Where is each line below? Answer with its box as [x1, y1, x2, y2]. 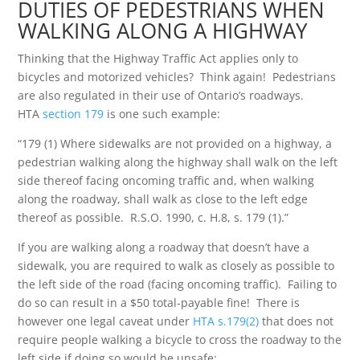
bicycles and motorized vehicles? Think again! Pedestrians [18, 69, 337, 84]
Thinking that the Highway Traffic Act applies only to [18, 51, 299, 66]
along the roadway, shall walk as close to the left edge [18, 191, 309, 207]
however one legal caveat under [18, 313, 194, 329]
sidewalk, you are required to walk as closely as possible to [18, 258, 335, 273]
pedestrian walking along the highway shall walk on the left [18, 154, 338, 170]
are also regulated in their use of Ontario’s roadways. [18, 88, 308, 103]
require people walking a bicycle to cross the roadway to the [18, 332, 342, 347]
